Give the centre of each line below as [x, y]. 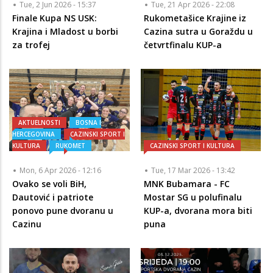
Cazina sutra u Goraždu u [198, 31]
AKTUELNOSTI [39, 123]
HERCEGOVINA [34, 134]
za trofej [31, 45]
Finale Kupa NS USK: [55, 18]
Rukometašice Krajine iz [195, 18]
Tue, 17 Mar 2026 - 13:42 [193, 171]
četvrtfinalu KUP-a [183, 45]
